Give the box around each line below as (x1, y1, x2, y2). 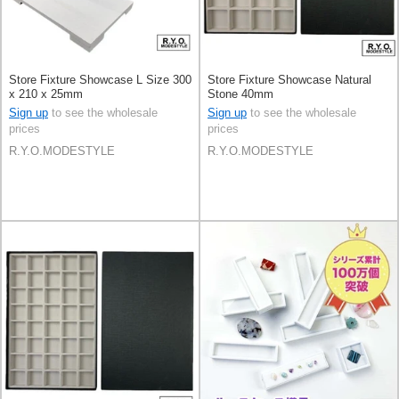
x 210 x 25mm (9, 87, 83, 102)
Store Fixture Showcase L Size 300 (9, 73, 191, 87)
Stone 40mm (208, 87, 273, 102)
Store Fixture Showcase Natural (208, 73, 371, 87)
